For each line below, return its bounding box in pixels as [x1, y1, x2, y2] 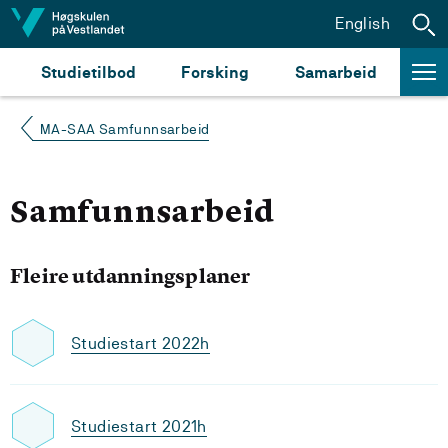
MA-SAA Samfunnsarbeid [40, 121, 210, 137]
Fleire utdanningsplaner [10, 262, 251, 289]
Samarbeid [295, 62, 378, 82]
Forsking [181, 62, 250, 82]
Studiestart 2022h [71, 333, 210, 353]
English [335, 13, 390, 33]
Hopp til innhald [19, 13, 138, 32]
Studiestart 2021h [71, 416, 207, 436]
